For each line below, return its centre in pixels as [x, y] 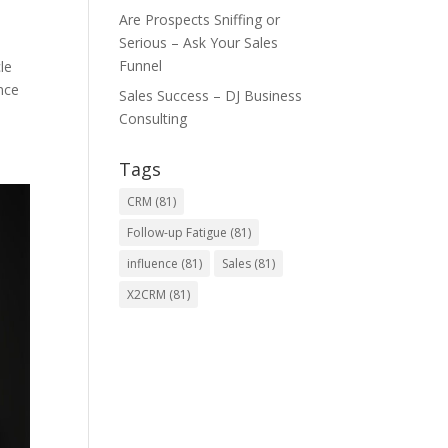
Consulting [153, 118]
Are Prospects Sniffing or [200, 19]
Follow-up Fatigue [177, 232]
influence [153, 263]
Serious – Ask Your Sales [199, 42]
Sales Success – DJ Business [211, 95]
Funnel [141, 65]
